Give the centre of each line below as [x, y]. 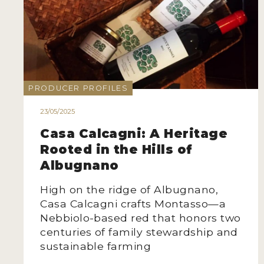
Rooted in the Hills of [116, 150]
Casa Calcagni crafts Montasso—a [133, 204]
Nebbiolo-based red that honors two [141, 218]
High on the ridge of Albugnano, [129, 190]
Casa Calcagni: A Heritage [134, 134]
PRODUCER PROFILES [78, 88]
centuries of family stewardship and [139, 232]
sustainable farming [96, 246]
